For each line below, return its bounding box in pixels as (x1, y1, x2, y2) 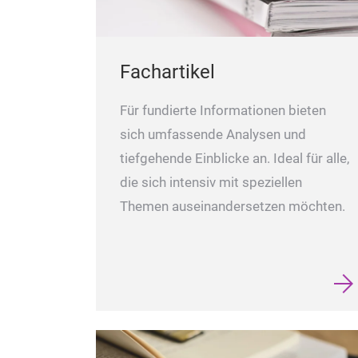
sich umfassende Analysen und (120, 126, 306, 142)
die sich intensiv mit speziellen (120, 174, 302, 190)
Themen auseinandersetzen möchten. (120, 198, 345, 214)
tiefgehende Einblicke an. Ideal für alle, (120, 150, 349, 166)
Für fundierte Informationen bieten (120, 102, 326, 118)
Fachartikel (120, 60, 215, 83)
